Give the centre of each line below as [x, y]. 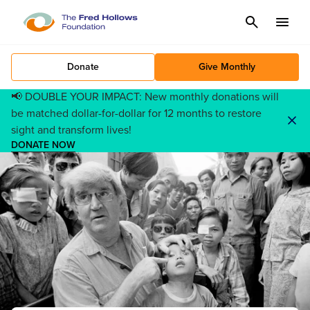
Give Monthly [227, 67]
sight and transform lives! [71, 130]
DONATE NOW [43, 145]
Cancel [272, 22]
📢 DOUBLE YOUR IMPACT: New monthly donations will [145, 97]
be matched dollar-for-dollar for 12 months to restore [136, 113]
